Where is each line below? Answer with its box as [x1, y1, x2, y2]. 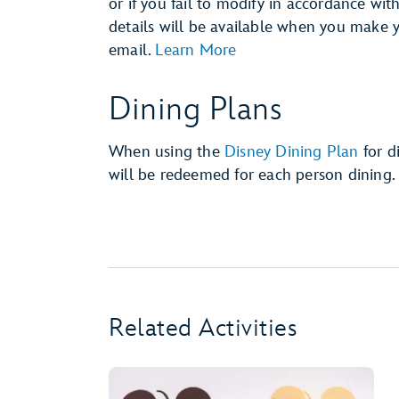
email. [109, 41, 156, 60]
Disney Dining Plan [224, 142, 359, 161]
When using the [109, 142, 224, 161]
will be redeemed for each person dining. [109, 166, 396, 184]
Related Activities [109, 313, 297, 343]
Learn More [155, 41, 237, 60]
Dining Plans [109, 91, 281, 129]
